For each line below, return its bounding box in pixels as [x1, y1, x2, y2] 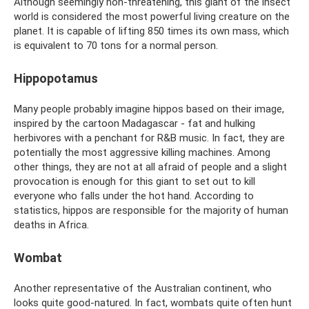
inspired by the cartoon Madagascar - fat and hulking [14, 117, 255, 130]
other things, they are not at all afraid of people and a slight [14, 161, 287, 173]
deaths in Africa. [14, 219, 89, 231]
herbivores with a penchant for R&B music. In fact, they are [14, 132, 285, 144]
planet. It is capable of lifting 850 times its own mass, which [14, 25, 289, 37]
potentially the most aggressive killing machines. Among [14, 146, 270, 159]
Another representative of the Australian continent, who [14, 282, 272, 295]
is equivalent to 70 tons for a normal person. [14, 39, 218, 52]
